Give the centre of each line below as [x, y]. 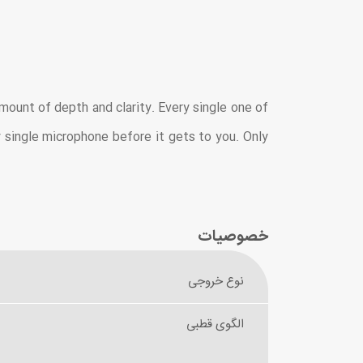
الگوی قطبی [215, 325]
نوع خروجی [216, 282]
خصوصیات [233, 238]
